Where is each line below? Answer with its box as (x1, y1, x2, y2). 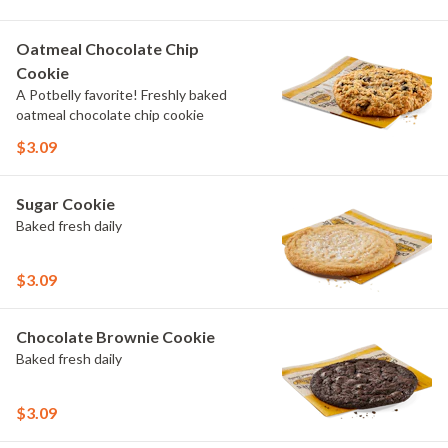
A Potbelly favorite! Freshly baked (16, 86, 141, 103)
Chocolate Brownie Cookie (16, 327, 215, 346)
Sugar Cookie (16, 194, 115, 213)
